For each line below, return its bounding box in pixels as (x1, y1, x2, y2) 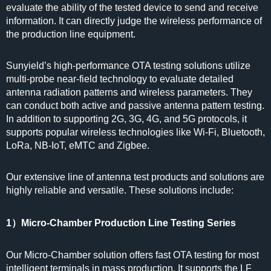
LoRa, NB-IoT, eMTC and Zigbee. (6, 140, 149, 151)
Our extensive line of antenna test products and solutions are (6, 172, 264, 182)
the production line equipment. (6, 29, 138, 39)
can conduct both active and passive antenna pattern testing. (6, 100, 264, 111)
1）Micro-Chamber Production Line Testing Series (6, 218, 236, 228)
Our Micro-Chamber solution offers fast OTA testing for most (6, 250, 259, 260)
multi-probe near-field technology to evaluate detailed (6, 74, 233, 84)
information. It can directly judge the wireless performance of (6, 16, 262, 26)
